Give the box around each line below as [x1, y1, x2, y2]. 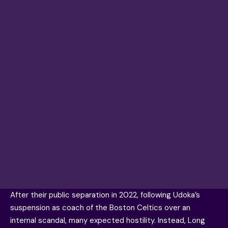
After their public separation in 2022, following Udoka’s [10, 190, 200, 200]
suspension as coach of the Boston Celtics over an [10, 203, 190, 213]
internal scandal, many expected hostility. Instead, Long [10, 215, 205, 225]
